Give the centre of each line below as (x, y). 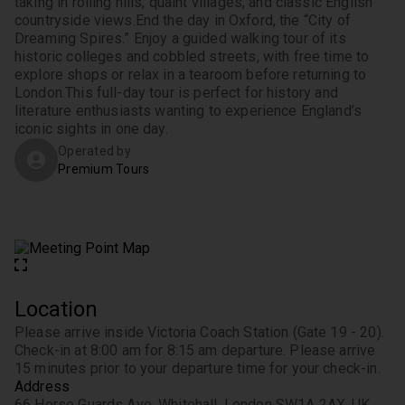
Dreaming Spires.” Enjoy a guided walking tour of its (180, 38)
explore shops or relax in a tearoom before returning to (191, 75)
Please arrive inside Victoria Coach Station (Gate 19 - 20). (199, 332)
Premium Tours (104, 169)
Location (56, 309)
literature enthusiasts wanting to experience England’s (188, 111)
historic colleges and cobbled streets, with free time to (192, 57)
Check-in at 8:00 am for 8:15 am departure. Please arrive (195, 350)
